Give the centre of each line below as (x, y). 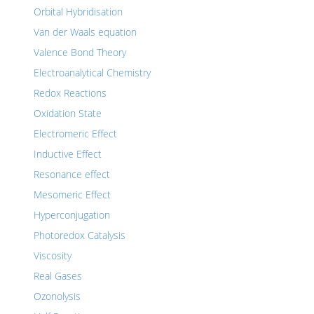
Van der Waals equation (85, 32)
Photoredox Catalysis (80, 235)
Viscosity (53, 255)
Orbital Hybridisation (78, 12)
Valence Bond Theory (80, 52)
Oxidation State (68, 113)
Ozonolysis (57, 296)
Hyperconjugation (72, 215)
